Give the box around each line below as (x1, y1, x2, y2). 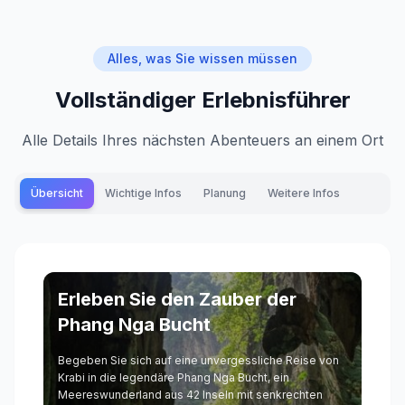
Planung (203, 186, 246, 201)
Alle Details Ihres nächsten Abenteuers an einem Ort (22, 131, 383, 150)
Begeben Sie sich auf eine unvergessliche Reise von (58, 353, 339, 368)
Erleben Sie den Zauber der (58, 288, 297, 311)
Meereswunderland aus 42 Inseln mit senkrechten (58, 388, 323, 402)
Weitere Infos (268, 186, 340, 201)
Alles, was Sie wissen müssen (108, 51, 297, 67)
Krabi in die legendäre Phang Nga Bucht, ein (58, 371, 289, 385)
